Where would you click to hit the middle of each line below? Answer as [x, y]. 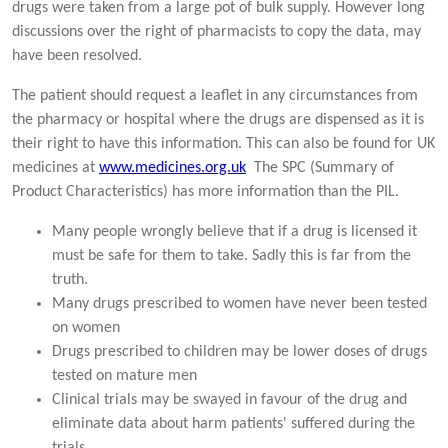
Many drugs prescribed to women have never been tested [239, 303]
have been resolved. [77, 55]
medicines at [55, 167]
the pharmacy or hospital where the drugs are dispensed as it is [218, 119]
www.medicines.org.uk [172, 167]
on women [86, 327]
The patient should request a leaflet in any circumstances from [215, 95]
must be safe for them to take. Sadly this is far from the [231, 255]
